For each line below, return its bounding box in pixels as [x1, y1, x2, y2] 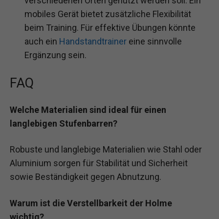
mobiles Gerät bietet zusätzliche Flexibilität [24, 8, 191, 19]
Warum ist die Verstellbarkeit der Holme [10, 197, 172, 208]
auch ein [24, 36, 59, 46]
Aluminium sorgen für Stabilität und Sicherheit [10, 158, 188, 169]
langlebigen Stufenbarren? [10, 118, 117, 129]
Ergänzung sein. [24, 49, 87, 60]
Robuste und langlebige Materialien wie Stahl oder [10, 144, 202, 155]
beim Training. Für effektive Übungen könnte [24, 22, 196, 33]
